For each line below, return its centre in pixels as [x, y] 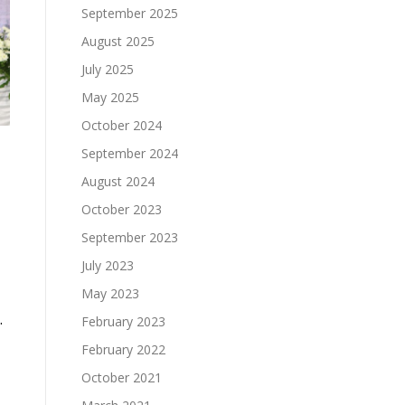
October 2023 [122, 209]
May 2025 [110, 97]
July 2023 [108, 265]
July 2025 [108, 69]
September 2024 [130, 153]
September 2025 [130, 13]
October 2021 [122, 377]
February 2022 [123, 349]
